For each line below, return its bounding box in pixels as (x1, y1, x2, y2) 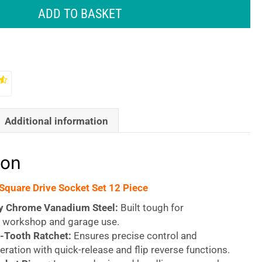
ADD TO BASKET (37, 6, 122, 21)
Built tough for (118, 202, 184, 213)
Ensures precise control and (71, 230, 197, 242)
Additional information (4, 115, 108, 127)
